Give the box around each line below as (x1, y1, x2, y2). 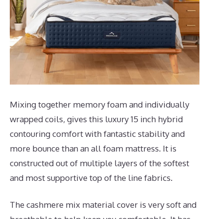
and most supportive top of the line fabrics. (10, 172, 173, 183)
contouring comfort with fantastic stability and (10, 128, 185, 139)
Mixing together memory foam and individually (10, 99, 189, 109)
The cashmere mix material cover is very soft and (10, 199, 197, 210)
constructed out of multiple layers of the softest (10, 157, 189, 168)
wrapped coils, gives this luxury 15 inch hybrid (10, 113, 183, 124)
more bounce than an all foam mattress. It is (10, 143, 176, 153)
